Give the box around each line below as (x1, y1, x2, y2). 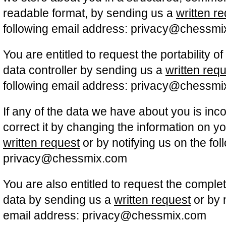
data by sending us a (3, 193, 114, 206)
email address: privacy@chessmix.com (3, 209, 206, 222)
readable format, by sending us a (3, 7, 176, 20)
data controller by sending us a (3, 64, 165, 77)
